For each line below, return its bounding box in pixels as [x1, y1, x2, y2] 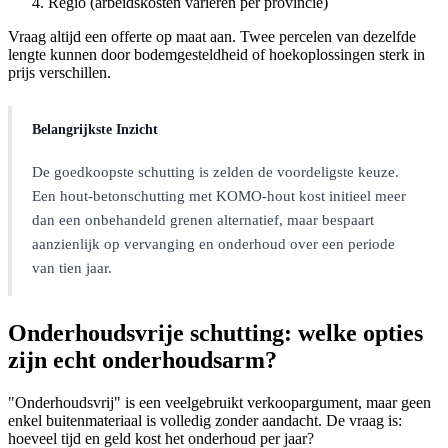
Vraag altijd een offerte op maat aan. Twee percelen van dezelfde [8, 28, 416, 46]
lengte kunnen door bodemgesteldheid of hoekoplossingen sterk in [8, 46, 425, 64]
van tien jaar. [32, 260, 112, 277]
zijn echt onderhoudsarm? [8, 347, 277, 374]
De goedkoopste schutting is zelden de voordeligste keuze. [32, 164, 399, 181]
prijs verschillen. [8, 64, 111, 82]
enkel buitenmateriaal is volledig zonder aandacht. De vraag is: [8, 412, 402, 430]
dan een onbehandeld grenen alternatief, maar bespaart [32, 212, 374, 229]
